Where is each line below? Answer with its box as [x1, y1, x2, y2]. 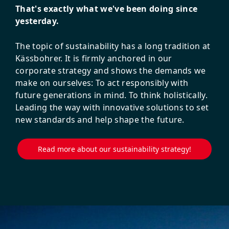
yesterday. [15, 15, 59, 27]
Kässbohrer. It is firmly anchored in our [15, 52, 172, 64]
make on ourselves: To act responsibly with [15, 77, 189, 88]
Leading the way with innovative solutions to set [15, 101, 209, 113]
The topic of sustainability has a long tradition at [15, 40, 211, 52]
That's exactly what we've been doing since [15, 3, 198, 14]
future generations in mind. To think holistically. [15, 89, 208, 101]
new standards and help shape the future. [15, 113, 185, 125]
